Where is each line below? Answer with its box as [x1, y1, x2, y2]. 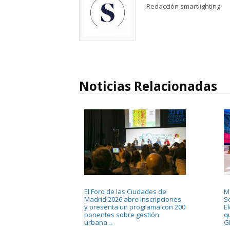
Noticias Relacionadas [79, 77, 217, 94]
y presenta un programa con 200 [84, 202, 185, 212]
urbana [84, 217, 107, 227]
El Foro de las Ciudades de [84, 186, 166, 196]
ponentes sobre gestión [84, 209, 159, 219]
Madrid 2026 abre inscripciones [84, 194, 181, 204]
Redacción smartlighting [146, 1, 221, 11]
